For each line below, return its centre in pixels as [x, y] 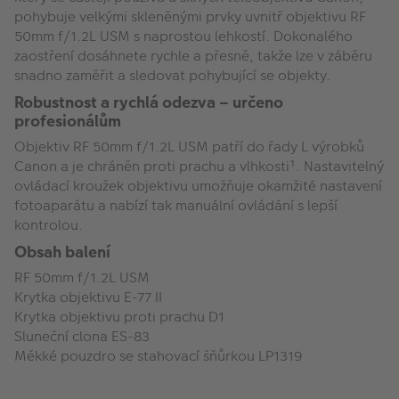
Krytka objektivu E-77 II [88, 297]
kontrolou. [49, 224]
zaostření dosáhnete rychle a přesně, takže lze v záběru [193, 55]
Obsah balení [62, 251]
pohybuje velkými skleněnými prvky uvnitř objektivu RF [190, 16]
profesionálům [68, 120]
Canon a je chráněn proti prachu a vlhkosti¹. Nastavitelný [199, 166]
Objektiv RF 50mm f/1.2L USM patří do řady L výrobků [189, 146]
